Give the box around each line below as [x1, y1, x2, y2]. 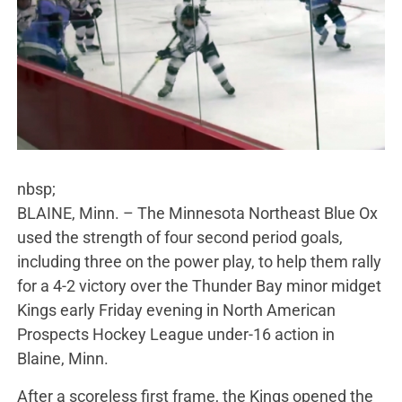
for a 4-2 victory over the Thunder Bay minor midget [16, 275, 381, 295]
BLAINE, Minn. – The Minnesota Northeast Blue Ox [16, 203, 378, 223]
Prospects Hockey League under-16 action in [16, 324, 335, 344]
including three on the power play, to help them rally [16, 251, 381, 271]
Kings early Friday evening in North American [16, 300, 336, 319]
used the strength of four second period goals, [16, 227, 343, 247]
